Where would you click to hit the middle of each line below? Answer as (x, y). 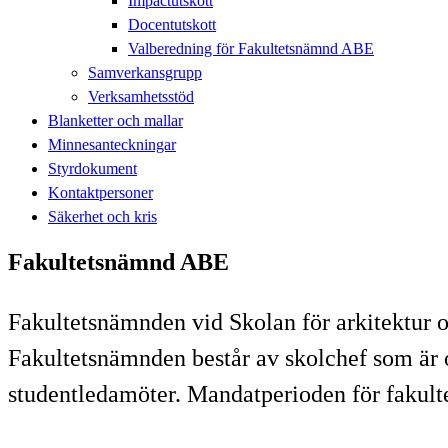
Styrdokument (92, 168)
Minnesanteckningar (112, 144)
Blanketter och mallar (115, 120)
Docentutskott (172, 24)
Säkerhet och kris (102, 216)
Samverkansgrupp (145, 72)
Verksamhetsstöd (141, 96)
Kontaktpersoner (100, 192)
